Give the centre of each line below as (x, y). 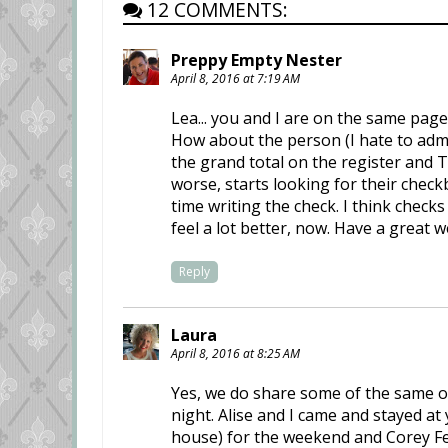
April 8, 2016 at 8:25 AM (235, 353)
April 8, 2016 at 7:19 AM (235, 78)
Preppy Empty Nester (256, 60)
